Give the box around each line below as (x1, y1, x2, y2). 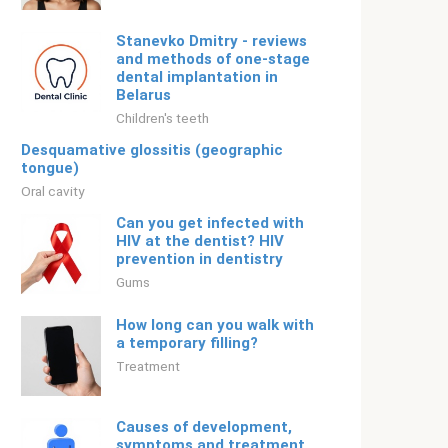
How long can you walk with (116, 316, 314, 334)
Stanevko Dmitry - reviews (116, 32, 307, 50)
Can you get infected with (116, 214, 304, 232)
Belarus (116, 86, 171, 104)
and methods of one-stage (116, 50, 310, 68)
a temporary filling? (116, 334, 258, 352)
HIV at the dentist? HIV (116, 232, 284, 250)
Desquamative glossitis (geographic (21, 141, 283, 159)
